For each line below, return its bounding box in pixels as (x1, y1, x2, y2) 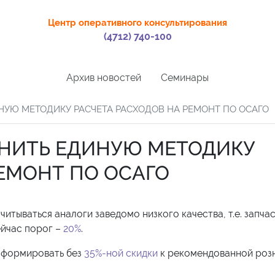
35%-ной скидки (84, 247, 158, 259)
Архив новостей (66, 71, 141, 83)
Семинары (161, 71, 209, 83)
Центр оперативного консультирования (48, 17, 228, 28)
